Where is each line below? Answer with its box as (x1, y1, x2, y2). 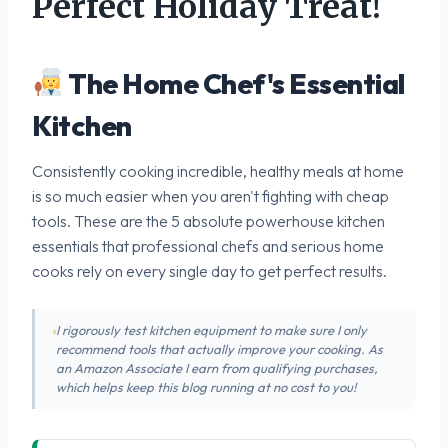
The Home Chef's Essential (63, 65, 405, 101)
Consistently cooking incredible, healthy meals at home (32, 160, 404, 181)
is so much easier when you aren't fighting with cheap (32, 185, 389, 206)
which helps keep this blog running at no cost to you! (55, 378, 356, 395)
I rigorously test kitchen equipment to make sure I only (55, 321, 367, 338)
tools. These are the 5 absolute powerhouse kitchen (32, 210, 385, 231)
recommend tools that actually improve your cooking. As (55, 340, 383, 357)
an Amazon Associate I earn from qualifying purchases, (55, 359, 378, 376)
